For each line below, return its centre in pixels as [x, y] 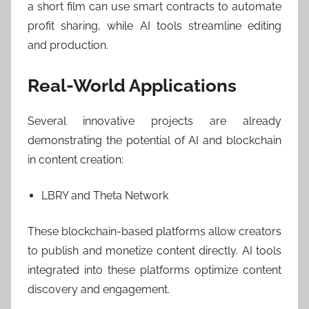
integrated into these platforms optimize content [154, 270]
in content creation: [76, 159]
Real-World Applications [132, 86]
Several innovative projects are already [154, 121]
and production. [68, 46]
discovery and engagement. [99, 289]
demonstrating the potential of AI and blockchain [154, 140]
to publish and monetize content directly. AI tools [154, 250]
